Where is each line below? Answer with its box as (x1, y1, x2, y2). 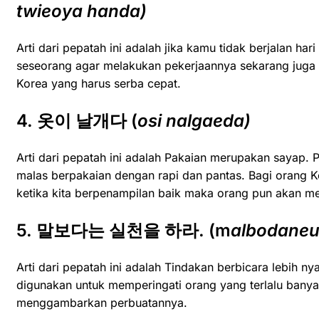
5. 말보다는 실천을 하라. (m (16, 220, 231, 241)
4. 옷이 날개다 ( (16, 110, 137, 132)
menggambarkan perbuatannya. (16, 296, 187, 310)
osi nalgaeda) (137, 110, 251, 132)
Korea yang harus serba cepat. (16, 76, 181, 91)
